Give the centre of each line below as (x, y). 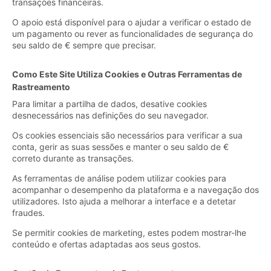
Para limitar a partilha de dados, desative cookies (109, 103)
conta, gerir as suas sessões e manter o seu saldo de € (120, 146)
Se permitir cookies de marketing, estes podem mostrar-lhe (129, 232)
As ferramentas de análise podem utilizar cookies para (119, 178)
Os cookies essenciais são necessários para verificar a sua (127, 135)
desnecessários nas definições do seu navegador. (110, 115)
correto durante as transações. (73, 158)
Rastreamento (41, 87)
